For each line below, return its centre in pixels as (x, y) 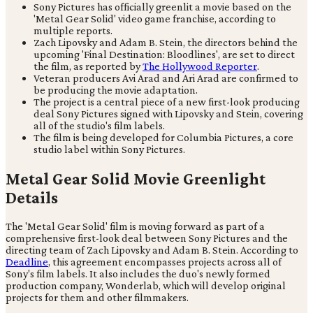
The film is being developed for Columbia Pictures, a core (163, 137)
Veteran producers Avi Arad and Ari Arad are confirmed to (166, 78)
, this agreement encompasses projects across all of (165, 262)
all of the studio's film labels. (99, 125)
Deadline (27, 262)
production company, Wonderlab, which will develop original (146, 286)
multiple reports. (73, 30)
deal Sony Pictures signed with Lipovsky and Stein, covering (168, 113)
